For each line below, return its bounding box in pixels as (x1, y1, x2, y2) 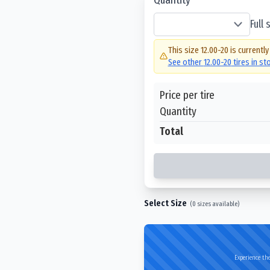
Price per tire (160, 87, 215, 102)
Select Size (144, 197, 187, 209)
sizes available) (196, 199, 239, 208)
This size (168, 45, 201, 55)
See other (168, 57, 204, 67)
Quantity (160, 104, 196, 118)
